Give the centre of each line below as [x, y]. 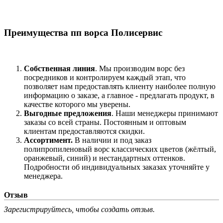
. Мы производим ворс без [140, 69]
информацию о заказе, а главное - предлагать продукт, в [119, 96]
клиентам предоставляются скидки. [85, 131]
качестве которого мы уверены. [78, 105]
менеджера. [43, 176]
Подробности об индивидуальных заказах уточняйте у [117, 167]
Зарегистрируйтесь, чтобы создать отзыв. [79, 210]
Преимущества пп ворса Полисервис [83, 32]
